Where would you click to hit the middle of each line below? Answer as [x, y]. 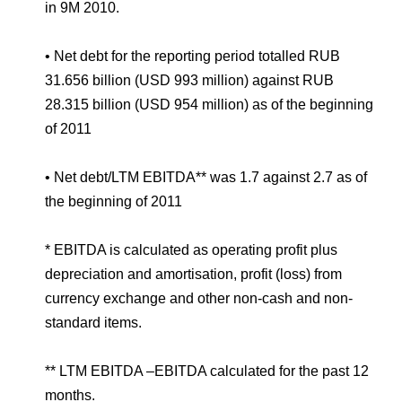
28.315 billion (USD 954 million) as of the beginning [209, 105]
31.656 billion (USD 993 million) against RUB [189, 80]
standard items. [93, 323]
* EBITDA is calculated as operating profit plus [191, 250]
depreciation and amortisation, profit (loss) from [193, 274]
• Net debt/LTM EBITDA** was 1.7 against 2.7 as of [206, 177]
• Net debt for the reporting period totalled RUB [192, 56]
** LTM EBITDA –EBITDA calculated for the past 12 [207, 371]
